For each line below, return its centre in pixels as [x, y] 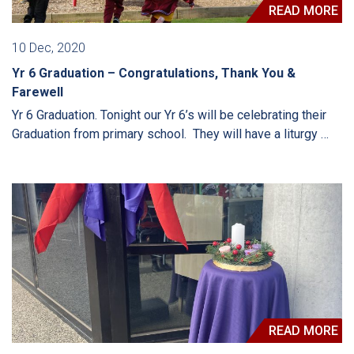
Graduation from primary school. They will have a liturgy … [170, 134]
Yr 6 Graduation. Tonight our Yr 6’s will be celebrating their [169, 115]
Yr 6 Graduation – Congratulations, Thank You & [154, 73]
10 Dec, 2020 [49, 48]
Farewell [38, 92]
